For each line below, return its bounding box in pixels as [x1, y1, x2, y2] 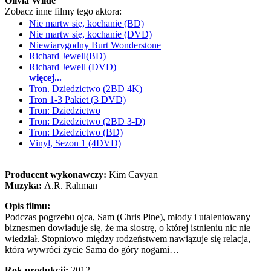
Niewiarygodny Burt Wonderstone [29, 40, 161, 50]
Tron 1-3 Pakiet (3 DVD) [29, 94, 126, 105]
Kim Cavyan [109, 169, 158, 180]
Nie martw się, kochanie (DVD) [29, 29, 152, 39]
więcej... [29, 73, 62, 83]
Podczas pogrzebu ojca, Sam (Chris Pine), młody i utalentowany [5, 212, 250, 222]
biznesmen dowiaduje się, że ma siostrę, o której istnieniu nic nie [5, 223, 250, 233]
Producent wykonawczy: [5, 169, 109, 180]
